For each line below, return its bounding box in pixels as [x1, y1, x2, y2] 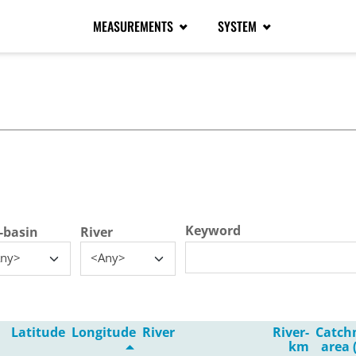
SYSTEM [218, 17, 260, 36]
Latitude [11, 323, 65, 341]
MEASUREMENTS [92, 17, 176, 36]
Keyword [185, 221, 241, 239]
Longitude [72, 323, 136, 341]
